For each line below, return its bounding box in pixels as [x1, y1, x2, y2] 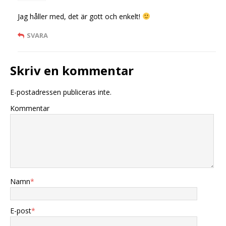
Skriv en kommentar [10, 62, 134, 79]
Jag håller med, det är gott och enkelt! [18, 12, 142, 21]
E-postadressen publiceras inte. [10, 87, 111, 97]
